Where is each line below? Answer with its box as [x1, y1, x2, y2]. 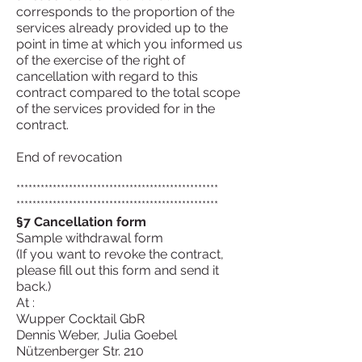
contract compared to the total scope [16, 85, 240, 100]
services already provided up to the [16, 20, 228, 36]
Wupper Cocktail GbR [16, 311, 145, 326]
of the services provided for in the [16, 101, 215, 116]
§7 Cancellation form [16, 214, 146, 229]
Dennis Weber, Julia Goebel [16, 327, 177, 343]
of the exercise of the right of [16, 53, 185, 68]
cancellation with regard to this [16, 69, 198, 84]
